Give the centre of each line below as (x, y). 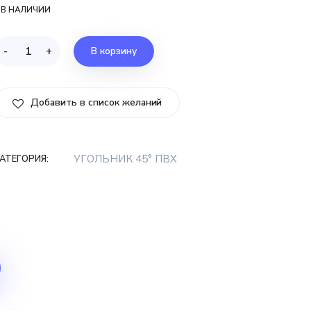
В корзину (114, 51)
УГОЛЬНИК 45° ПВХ (125, 159)
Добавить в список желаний (95, 103)
